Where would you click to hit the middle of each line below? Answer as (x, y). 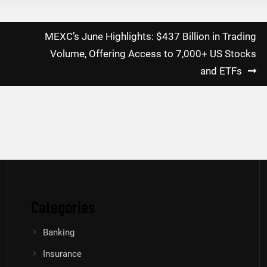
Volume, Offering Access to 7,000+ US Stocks (153, 54)
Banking (59, 233)
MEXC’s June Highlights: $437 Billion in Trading (150, 37)
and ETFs (221, 71)
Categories (63, 207)
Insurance (63, 254)
